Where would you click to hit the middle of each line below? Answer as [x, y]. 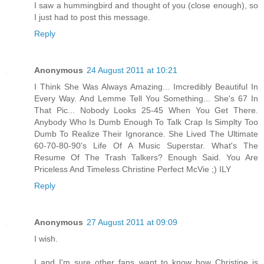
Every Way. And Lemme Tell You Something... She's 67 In [146, 98]
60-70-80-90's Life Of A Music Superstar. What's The [146, 145]
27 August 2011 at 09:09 [132, 222]
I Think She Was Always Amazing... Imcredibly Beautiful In [146, 86]
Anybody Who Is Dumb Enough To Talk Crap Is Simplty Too [146, 122]
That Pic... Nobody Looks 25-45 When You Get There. [146, 110]
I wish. [46, 238]
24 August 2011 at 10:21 [132, 70]
